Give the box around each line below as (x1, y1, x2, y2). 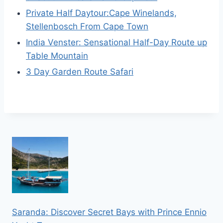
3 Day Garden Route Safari (26, 67, 133, 77)
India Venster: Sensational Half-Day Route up (26, 37, 207, 48)
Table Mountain (26, 51, 88, 61)
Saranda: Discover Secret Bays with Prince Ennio (12, 207, 207, 218)
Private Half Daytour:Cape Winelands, (26, 8, 177, 18)
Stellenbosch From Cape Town (26, 21, 148, 32)
